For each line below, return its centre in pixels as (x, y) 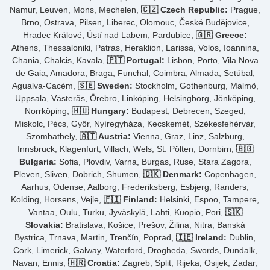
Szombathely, (52, 136)
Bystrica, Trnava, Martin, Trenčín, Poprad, (95, 237)
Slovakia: (44, 224)
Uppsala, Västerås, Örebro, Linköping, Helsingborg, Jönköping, (135, 98)
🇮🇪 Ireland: (201, 237)
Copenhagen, (229, 174)
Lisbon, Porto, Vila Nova (211, 60)
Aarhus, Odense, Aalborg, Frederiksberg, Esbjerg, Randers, (135, 187)
